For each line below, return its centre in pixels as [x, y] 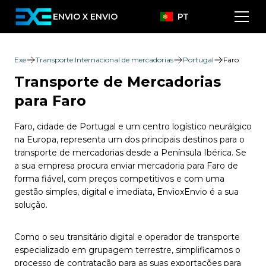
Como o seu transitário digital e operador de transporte [127, 237]
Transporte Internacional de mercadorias [104, 60]
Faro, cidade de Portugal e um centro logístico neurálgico [133, 126]
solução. [31, 205]
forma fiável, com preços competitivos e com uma [119, 179]
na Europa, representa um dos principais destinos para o [129, 140]
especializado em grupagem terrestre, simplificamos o [127, 250]
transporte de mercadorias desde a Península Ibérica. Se [130, 153]
